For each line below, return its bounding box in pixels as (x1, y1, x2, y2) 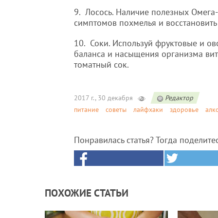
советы (106, 105, 127, 114)
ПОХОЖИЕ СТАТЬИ (45, 186, 128, 200)
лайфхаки (133, 105, 163, 114)
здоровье (170, 105, 199, 114)
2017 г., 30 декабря (74, 93, 133, 102)
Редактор (165, 93, 193, 102)
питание (74, 105, 99, 114)
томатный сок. (74, 59, 129, 70)
